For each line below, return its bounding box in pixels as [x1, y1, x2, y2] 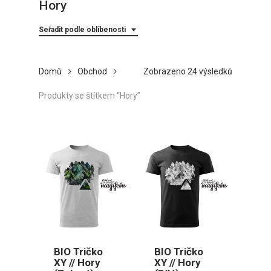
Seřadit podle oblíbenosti [39, 25, 126, 34]
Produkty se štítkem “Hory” [39, 90, 140, 100]
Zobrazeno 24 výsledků [143, 66, 232, 76]
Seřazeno [232, 65, 269, 76]
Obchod [77, 66, 107, 76]
